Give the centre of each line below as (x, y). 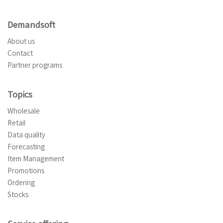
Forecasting (26, 147)
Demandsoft (31, 25)
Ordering (21, 183)
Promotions (26, 171)
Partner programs (35, 65)
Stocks (18, 195)
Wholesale (24, 111)
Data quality (26, 135)
